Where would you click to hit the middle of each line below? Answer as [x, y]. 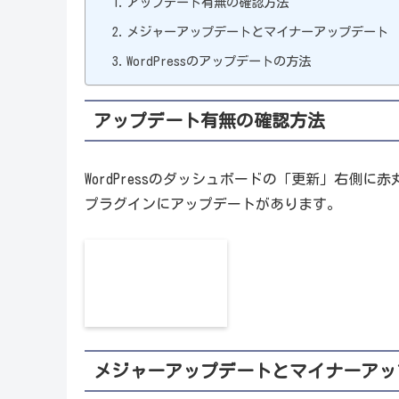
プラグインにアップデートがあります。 [212, 204]
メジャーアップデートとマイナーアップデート [258, 31]
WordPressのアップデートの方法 [219, 61]
